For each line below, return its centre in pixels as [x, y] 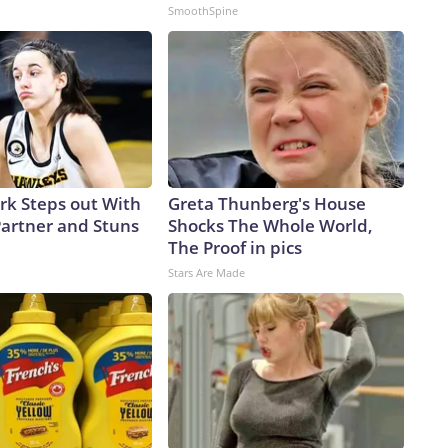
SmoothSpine [203, 11]
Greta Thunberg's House [267, 204]
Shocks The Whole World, [270, 226]
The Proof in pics [235, 248]
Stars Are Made [206, 273]
